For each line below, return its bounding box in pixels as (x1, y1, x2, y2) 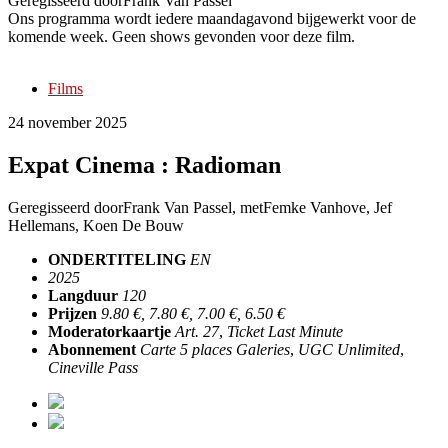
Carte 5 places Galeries (140, 340, 290, 358)
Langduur (48, 286, 118, 304)
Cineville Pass (48, 358, 138, 376)
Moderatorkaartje (48, 322, 171, 340)
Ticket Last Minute (227, 322, 343, 340)
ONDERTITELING (48, 250, 186, 268)
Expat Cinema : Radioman (8, 151, 281, 178)
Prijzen (48, 304, 97, 322)
